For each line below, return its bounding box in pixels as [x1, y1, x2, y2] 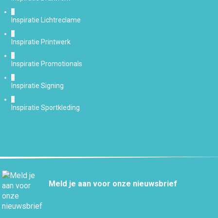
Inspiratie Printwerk [11, 38, 71, 46]
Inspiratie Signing [11, 82, 64, 90]
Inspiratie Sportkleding [11, 104, 80, 112]
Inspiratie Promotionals [11, 60, 83, 68]
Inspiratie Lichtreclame [11, 16, 81, 24]
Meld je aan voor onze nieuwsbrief [49, 179, 178, 188]
